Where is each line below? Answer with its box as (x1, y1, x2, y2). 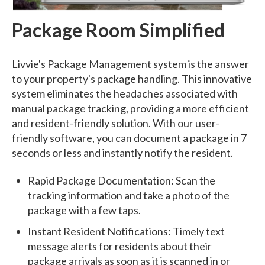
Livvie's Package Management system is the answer (12, 57, 249, 70)
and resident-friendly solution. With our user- (12, 116, 219, 130)
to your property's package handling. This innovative (12, 72, 252, 85)
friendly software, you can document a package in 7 (12, 131, 247, 144)
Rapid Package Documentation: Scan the (28, 174, 216, 188)
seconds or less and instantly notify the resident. (12, 146, 233, 159)
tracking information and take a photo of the (28, 189, 230, 202)
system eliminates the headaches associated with (12, 86, 238, 100)
